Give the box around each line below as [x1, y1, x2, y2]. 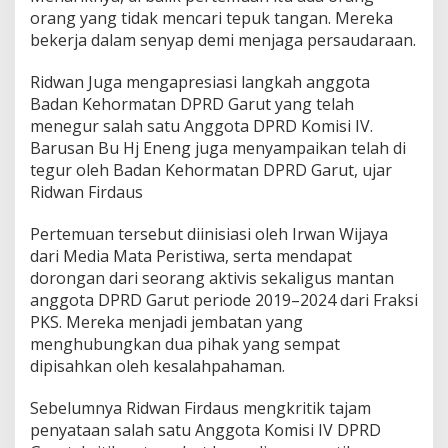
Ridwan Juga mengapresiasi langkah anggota [30, 70, 370, 93]
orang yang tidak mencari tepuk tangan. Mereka [30, 6, 393, 29]
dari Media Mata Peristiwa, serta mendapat [30, 244, 352, 267]
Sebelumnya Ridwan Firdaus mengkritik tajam [30, 396, 371, 419]
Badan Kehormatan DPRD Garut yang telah [30, 92, 354, 115]
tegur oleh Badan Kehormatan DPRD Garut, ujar [30, 158, 392, 181]
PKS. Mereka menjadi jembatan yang [30, 310, 303, 333]
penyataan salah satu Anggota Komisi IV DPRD [30, 418, 381, 441]
